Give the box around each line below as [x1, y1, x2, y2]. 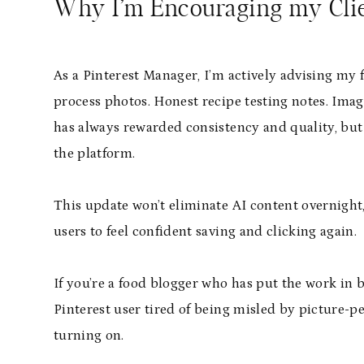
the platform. [54, 145, 136, 162]
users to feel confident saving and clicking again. [54, 223, 357, 240]
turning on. [54, 327, 124, 344]
